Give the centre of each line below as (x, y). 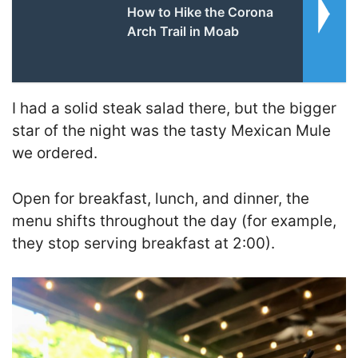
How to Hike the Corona (200, 12)
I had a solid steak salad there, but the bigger (174, 109)
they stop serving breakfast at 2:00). (143, 243)
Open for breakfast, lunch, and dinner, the (161, 198)
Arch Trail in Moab (183, 32)
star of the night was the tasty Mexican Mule (171, 131)
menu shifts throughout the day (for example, (174, 221)
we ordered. (55, 153)
